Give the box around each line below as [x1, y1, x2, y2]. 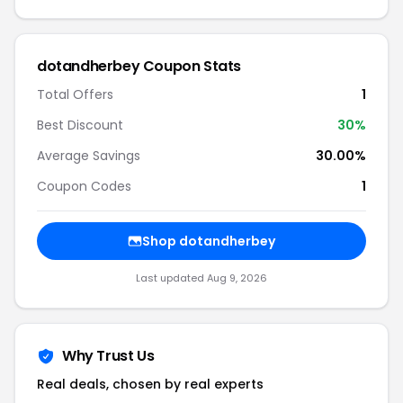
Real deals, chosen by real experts [37, 375, 264, 393]
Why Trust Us [62, 345, 155, 366]
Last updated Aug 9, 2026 [136, 271, 267, 285]
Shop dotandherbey [142, 232, 275, 250]
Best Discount [37, 116, 123, 134]
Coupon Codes [37, 177, 131, 195]
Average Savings [37, 147, 140, 165]
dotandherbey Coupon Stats [37, 56, 241, 76]
